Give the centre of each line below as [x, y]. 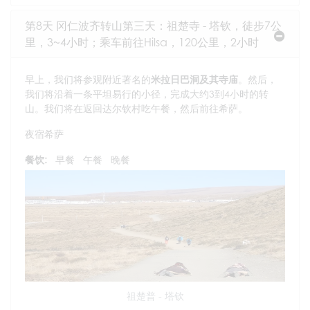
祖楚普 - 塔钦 [155, 295]
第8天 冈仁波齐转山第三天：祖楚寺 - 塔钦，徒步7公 [153, 26]
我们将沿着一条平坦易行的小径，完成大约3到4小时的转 [147, 94]
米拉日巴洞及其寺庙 [194, 80]
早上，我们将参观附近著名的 [88, 80]
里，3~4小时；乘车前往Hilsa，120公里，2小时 [142, 43]
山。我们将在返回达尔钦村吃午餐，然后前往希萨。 [136, 109]
